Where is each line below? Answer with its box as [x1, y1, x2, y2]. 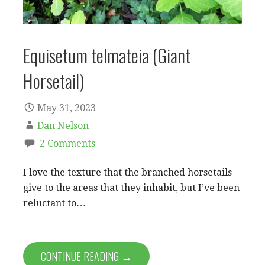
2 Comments [40, 138, 95, 150]
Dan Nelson [37, 120, 89, 132]
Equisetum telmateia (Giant [23, 41, 190, 69]
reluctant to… [23, 198, 86, 209]
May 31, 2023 [37, 102, 96, 114]
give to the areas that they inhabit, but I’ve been [23, 182, 240, 194]
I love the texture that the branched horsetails [23, 167, 232, 179]
